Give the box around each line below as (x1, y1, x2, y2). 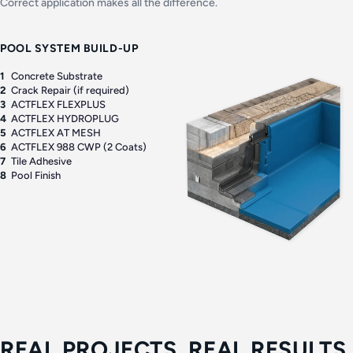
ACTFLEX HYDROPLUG (11, 113, 119, 124)
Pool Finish (11, 169, 61, 181)
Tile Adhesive (11, 155, 72, 167)
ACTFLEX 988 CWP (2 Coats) (11, 141, 147, 153)
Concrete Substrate (11, 70, 102, 82)
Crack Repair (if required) (11, 84, 129, 96)
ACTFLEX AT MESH (11, 127, 101, 139)
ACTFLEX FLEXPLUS (11, 98, 106, 110)
